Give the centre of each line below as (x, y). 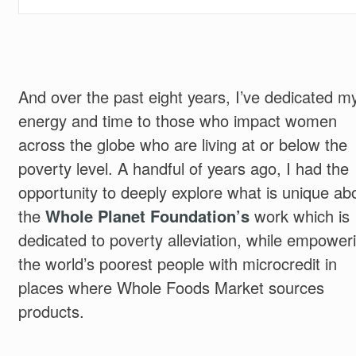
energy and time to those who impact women (177, 121)
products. (51, 311)
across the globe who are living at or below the (182, 145)
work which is (299, 216)
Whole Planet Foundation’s (147, 216)
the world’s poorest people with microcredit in (177, 264)
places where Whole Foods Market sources (171, 288)
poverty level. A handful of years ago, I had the (183, 168)
